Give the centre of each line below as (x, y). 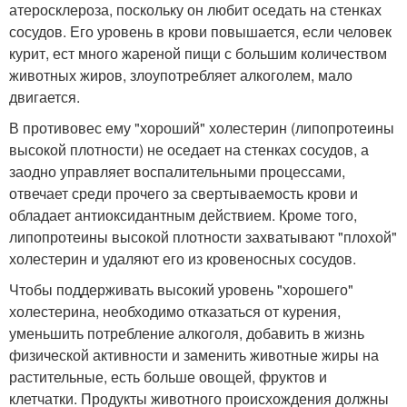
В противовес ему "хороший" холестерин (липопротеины (202, 127)
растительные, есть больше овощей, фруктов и (168, 376)
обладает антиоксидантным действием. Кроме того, (183, 214)
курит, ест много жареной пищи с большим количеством (198, 53)
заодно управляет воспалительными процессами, (177, 171)
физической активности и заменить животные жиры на (194, 354)
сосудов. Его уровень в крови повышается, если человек (200, 31)
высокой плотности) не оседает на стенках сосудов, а (189, 149)
